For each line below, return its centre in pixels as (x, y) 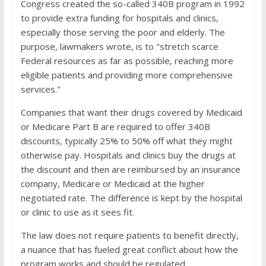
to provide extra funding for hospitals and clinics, (119, 18)
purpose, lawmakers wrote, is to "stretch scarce (119, 46)
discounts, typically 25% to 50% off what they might (126, 141)
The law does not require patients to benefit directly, (129, 235)
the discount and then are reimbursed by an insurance (130, 169)
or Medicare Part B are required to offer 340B (115, 126)
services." (40, 89)
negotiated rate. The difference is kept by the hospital (131, 198)
